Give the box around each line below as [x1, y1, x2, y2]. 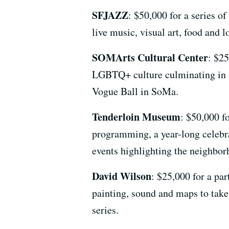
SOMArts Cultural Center [92, 50, 208, 65]
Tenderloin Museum [92, 109, 180, 124]
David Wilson [92, 168, 151, 184]
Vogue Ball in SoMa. [92, 84, 178, 98]
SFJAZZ [92, 7, 128, 22]
